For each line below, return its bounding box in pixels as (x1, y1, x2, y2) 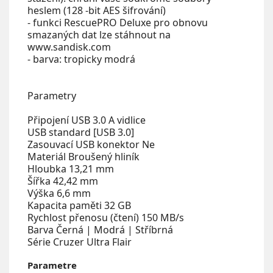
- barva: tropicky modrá (27, 52, 135, 66)
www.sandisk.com (27, 40, 111, 54)
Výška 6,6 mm (27, 186, 91, 200)
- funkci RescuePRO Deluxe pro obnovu (27, 16, 208, 29)
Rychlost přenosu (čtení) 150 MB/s (27, 211, 184, 224)
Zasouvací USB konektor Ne (27, 138, 155, 151)
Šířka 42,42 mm (27, 174, 98, 188)
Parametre (27, 259, 77, 271)
